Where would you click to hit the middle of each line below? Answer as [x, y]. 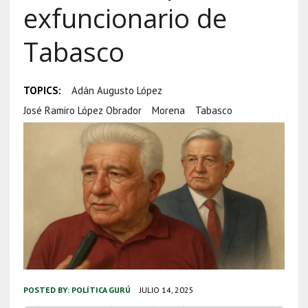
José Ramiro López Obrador [82, 110]
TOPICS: [42, 90]
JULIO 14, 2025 [166, 289]
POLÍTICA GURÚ [101, 289]
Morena [168, 110]
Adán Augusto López [117, 90]
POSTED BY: [47, 289]
